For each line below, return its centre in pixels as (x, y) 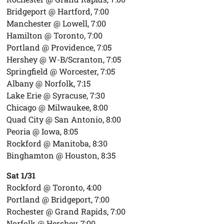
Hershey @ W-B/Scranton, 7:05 (64, 59)
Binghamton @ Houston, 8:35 (61, 155)
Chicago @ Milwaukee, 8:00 (57, 107)
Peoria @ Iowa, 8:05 (42, 131)
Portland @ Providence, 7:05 (59, 47)
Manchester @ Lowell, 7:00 (56, 23)
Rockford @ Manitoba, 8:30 (57, 143)
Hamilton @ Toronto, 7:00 (55, 35)
